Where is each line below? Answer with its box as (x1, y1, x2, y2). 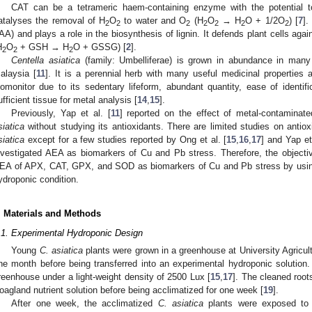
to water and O (120, 15, 187, 26)
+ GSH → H (17, 41, 69, 52)
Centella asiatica (11, 54, 81, 65)
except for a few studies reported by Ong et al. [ (24, 134, 227, 145)
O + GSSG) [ (73, 41, 126, 52)
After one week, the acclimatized (11, 298, 158, 309)
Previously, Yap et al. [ (11, 107, 111, 118)
